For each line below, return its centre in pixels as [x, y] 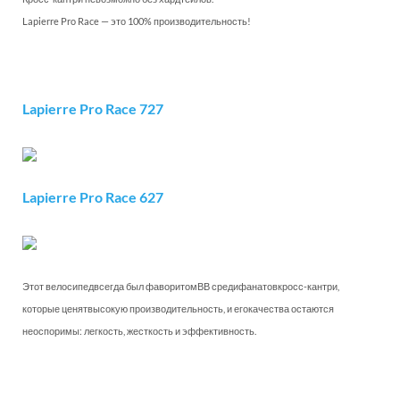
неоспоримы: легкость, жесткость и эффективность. [139, 331]
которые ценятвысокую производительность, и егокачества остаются [178, 308]
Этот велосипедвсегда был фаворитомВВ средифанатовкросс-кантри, [181, 286]
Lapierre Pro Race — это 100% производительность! [137, 21]
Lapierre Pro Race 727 [93, 108]
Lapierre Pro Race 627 [93, 197]
